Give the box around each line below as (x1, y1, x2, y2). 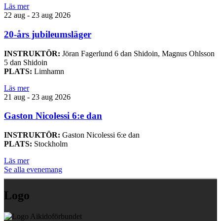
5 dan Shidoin (4, 58, 47, 67)
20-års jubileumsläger (4, 29, 91, 39)
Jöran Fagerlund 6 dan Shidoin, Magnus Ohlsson (60, 49, 215, 58)
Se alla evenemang (4, 165, 62, 174)
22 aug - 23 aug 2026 (4, 11, 71, 20)
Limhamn (32, 67, 64, 75)
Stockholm (32, 140, 68, 148)
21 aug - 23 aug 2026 (4, 92, 71, 101)
